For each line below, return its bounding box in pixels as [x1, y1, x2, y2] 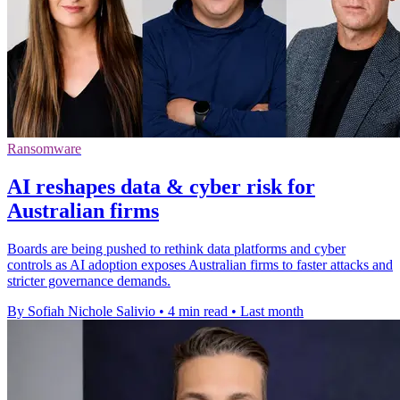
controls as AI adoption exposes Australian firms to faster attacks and [7, 256, 393, 272]
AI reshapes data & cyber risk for [7, 174, 315, 198]
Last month [240, 303, 304, 319]
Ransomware [7, 140, 81, 156]
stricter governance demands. [7, 272, 171, 288]
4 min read [168, 303, 228, 319]
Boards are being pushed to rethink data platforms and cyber [7, 240, 346, 256]
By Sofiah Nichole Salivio [7, 303, 155, 319]
